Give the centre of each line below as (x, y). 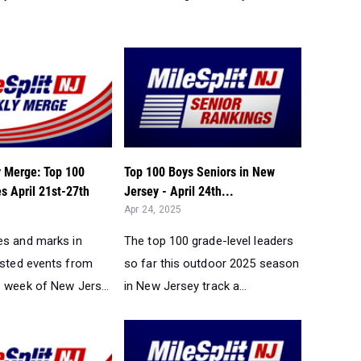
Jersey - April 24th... (179, 192)
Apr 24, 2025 (153, 210)
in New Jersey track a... (186, 286)
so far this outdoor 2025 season (212, 264)
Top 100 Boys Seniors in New (199, 172)
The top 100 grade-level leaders (209, 241)
